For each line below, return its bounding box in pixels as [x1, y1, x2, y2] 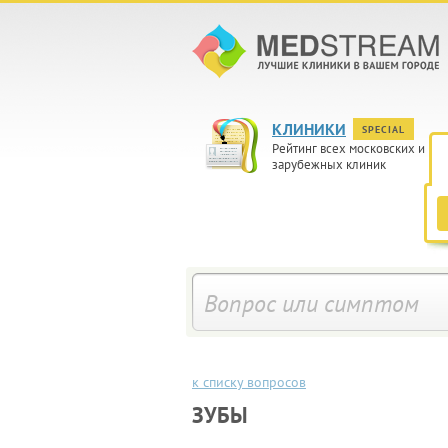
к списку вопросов [192, 373, 306, 391]
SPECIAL [362, 123, 405, 136]
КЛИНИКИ [272, 119, 346, 139]
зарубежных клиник [272, 156, 386, 173]
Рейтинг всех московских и [272, 140, 425, 157]
